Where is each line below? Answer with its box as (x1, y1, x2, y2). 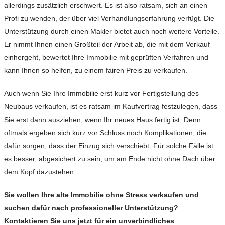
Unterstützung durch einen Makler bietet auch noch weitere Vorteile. (4, 27, 219, 36)
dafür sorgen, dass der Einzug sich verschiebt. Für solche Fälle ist (4, 142, 213, 150)
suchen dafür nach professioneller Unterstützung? (4, 204, 178, 212)
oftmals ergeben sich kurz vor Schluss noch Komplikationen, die (4, 129, 206, 137)
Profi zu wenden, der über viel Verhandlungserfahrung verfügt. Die (4, 14, 214, 23)
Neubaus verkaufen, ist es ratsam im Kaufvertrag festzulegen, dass (4, 102, 217, 111)
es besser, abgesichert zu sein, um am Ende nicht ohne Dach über (4, 155, 215, 163)
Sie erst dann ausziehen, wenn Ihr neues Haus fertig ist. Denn (4, 116, 201, 124)
